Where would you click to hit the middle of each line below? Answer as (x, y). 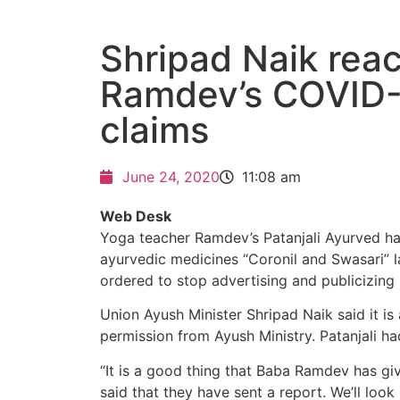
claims (154, 130)
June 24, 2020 (171, 177)
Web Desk (136, 216)
